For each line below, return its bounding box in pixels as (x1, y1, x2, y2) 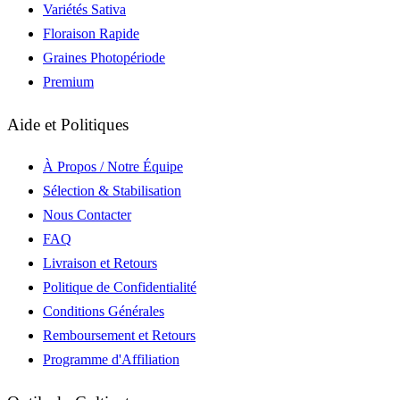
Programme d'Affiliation (43, 352, 179, 368)
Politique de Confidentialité (43, 279, 196, 296)
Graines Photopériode (43, 49, 165, 65)
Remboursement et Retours (43, 328, 196, 344)
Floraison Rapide (43, 25, 139, 41)
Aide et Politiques (7, 114, 129, 134)
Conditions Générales (43, 304, 164, 320)
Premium (43, 73, 94, 89)
